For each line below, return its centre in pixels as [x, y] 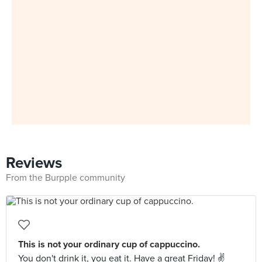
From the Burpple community [65, 178]
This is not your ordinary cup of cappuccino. [109, 244]
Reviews [34, 163]
